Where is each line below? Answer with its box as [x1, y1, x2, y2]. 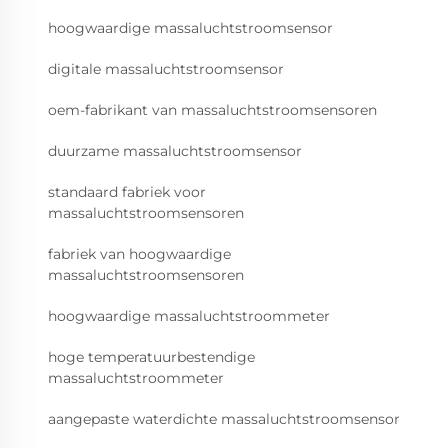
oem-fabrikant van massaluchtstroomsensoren [48, 100, 377, 119]
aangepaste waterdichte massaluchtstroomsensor [48, 409, 400, 428]
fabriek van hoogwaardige [48, 244, 231, 263]
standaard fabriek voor [48, 182, 206, 201]
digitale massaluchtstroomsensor [48, 59, 284, 78]
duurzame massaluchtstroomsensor [48, 141, 302, 160]
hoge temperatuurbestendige [48, 347, 255, 366]
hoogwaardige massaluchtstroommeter [48, 306, 330, 325]
